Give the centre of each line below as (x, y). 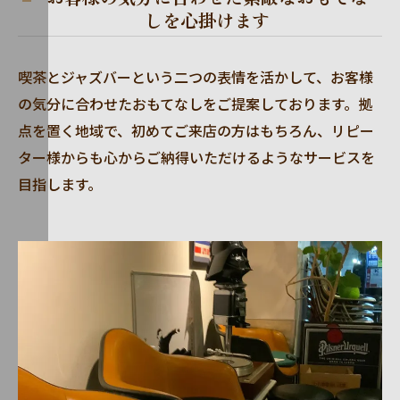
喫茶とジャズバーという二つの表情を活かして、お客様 (196, 77)
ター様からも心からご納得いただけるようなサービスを (196, 157)
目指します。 (60, 184)
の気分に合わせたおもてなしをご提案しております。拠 (195, 104)
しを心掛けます (207, 20)
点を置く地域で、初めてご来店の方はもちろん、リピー (196, 130)
